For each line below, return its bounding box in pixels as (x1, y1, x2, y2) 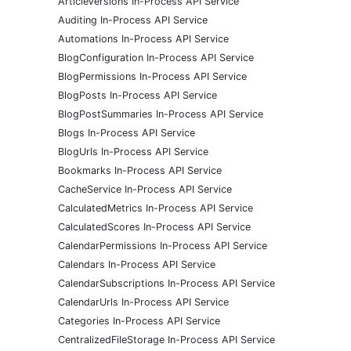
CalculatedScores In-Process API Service (58, 221, 251, 233)
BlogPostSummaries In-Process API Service (58, 108, 263, 121)
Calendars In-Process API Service (58, 259, 215, 271)
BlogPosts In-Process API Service (58, 89, 217, 102)
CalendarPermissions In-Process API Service (58, 240, 267, 252)
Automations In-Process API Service (58, 33, 229, 45)
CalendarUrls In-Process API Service (58, 296, 229, 309)
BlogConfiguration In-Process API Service (58, 52, 254, 64)
